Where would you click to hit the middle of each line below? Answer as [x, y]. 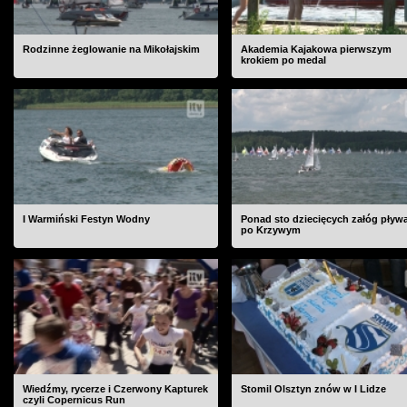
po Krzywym [271, 230]
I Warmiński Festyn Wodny [86, 219]
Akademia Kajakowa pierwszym [316, 49]
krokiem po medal [283, 60]
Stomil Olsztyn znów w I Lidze [313, 389]
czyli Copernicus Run [74, 400]
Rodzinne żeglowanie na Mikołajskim [111, 49]
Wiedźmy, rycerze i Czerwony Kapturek [115, 389]
